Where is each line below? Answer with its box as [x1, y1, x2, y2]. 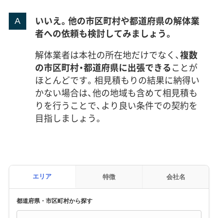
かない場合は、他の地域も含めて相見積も [35, 86, 198, 100]
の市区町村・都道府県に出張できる [35, 61, 171, 74]
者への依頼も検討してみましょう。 [35, 27, 173, 40]
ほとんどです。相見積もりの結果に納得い [35, 73, 200, 87]
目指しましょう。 [35, 111, 103, 125]
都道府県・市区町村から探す [16, 196, 92, 205]
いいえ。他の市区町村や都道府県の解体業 [35, 14, 200, 28]
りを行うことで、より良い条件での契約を [35, 99, 198, 112]
